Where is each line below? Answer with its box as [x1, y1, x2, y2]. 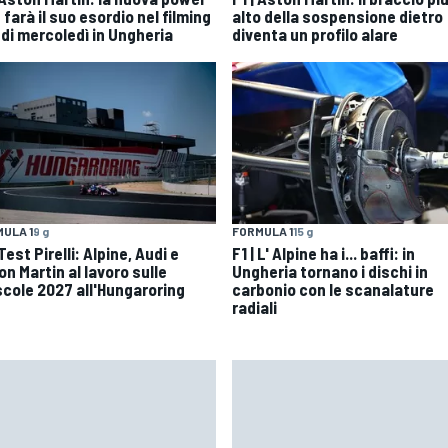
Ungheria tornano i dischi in [232, 261, 428, 282]
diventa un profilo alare [232, 23, 398, 44]
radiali [232, 297, 277, 318]
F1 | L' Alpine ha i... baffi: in [232, 243, 415, 264]
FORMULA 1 [232, 224, 293, 239]
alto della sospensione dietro [232, 5, 443, 26]
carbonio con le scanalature [232, 279, 434, 300]
